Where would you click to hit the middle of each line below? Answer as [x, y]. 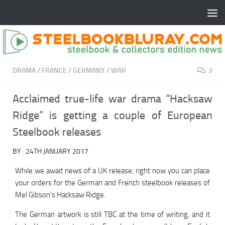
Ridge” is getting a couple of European [113, 116]
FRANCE [54, 71]
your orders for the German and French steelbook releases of [113, 183]
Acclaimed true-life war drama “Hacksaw [113, 99]
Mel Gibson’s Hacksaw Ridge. [60, 195]
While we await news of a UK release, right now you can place [113, 171]
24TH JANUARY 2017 [57, 152]
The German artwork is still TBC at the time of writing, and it [113, 215]
